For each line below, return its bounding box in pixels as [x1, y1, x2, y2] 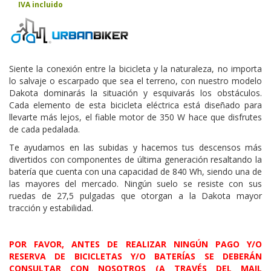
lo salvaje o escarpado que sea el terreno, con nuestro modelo [9, 74, 262, 87]
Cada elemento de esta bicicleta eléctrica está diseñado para [9, 99, 262, 111]
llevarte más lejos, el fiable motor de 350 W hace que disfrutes [9, 111, 262, 123]
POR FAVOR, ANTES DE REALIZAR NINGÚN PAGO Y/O [9, 238, 262, 250]
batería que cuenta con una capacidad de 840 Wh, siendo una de [9, 165, 262, 177]
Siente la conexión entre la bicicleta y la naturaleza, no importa [9, 62, 262, 74]
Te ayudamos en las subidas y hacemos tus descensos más [9, 141, 262, 153]
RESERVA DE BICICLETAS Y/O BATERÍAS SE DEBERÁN [9, 250, 262, 262]
